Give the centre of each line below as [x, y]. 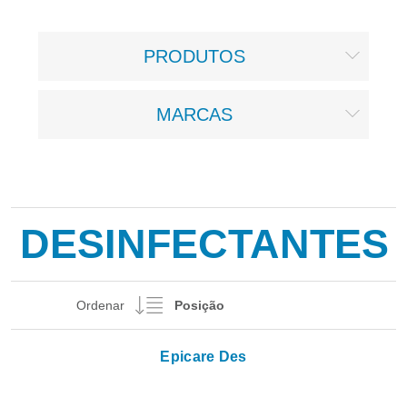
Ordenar [100, 305]
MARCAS [194, 114]
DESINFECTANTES [204, 243]
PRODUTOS [194, 56]
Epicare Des [203, 356]
